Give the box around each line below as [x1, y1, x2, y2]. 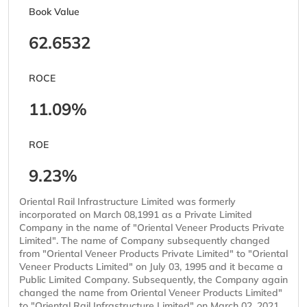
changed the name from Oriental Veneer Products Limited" [19, 286, 282, 299]
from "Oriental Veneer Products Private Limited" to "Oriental [19, 247, 288, 260]
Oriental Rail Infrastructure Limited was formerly [19, 195, 236, 208]
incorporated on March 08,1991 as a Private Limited [19, 208, 252, 221]
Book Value [29, 5, 79, 19]
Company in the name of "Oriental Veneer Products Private [19, 221, 284, 234]
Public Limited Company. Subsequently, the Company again [19, 273, 288, 286]
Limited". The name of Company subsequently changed [19, 234, 270, 247]
